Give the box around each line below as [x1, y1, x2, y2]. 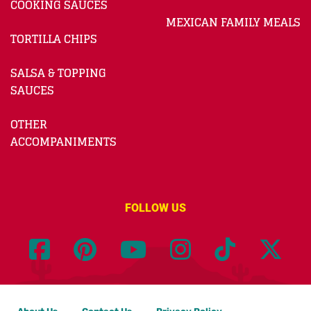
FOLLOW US [125, 201, 186, 215]
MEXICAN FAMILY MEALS [166, 12, 301, 33]
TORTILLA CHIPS [10, 29, 97, 49]
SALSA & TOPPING [10, 63, 106, 83]
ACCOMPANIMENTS [10, 132, 117, 152]
